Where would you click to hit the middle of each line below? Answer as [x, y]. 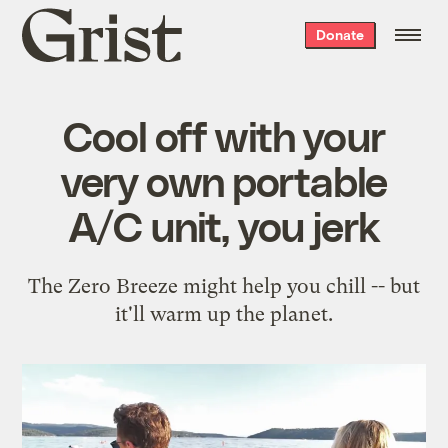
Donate [339, 34]
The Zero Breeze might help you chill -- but [224, 285]
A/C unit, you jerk [224, 224]
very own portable [224, 179]
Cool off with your [224, 134]
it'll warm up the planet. [224, 313]
